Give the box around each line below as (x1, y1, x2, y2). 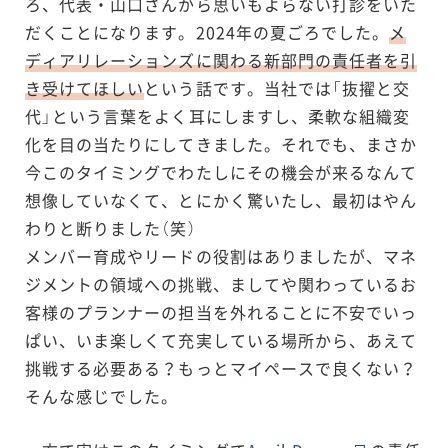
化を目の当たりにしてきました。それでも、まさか (25, 131, 418, 156)
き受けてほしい (25, 75, 145, 100)
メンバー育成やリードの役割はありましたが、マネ (25, 243, 418, 268)
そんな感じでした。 (25, 383, 179, 408)
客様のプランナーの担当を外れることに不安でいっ (25, 299, 418, 324)
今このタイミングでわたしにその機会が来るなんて (25, 159, 418, 184)
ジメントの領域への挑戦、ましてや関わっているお (25, 271, 418, 296)
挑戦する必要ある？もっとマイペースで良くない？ (25, 355, 418, 380)
